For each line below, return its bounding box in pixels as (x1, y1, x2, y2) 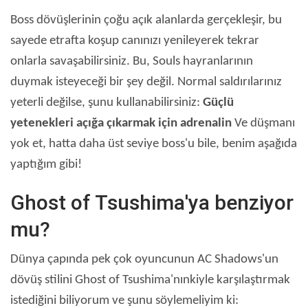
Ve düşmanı (232, 117, 295, 131)
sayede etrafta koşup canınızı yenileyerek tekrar (10, 34, 259, 48)
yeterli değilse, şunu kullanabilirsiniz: (10, 96, 203, 110)
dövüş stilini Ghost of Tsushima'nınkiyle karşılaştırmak (10, 274, 290, 287)
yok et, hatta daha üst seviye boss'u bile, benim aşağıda (10, 137, 297, 151)
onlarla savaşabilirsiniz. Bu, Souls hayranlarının (10, 55, 253, 69)
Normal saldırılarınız (177, 76, 282, 89)
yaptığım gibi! (10, 158, 82, 172)
